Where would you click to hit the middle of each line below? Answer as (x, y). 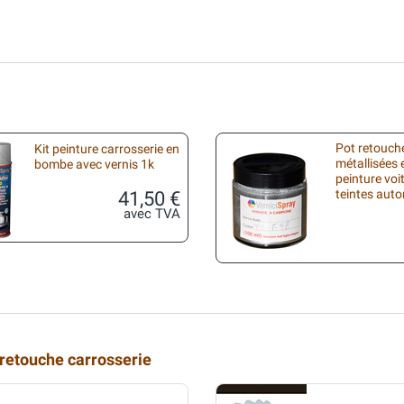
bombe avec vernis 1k (94, 164)
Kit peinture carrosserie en (107, 149)
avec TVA (152, 214)
